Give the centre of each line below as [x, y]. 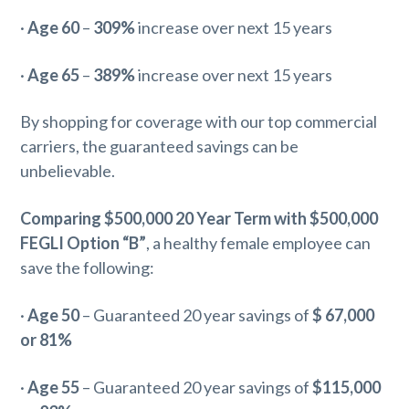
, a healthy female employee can [259, 243]
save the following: [88, 268]
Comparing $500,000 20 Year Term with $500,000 [199, 219]
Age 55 [54, 388]
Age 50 [54, 315]
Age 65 [54, 74]
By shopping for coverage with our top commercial [199, 122]
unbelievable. [68, 171]
